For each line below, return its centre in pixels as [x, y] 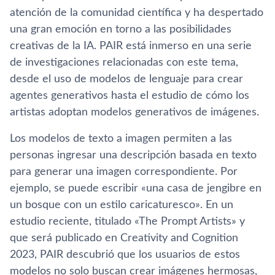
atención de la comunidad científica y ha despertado [137, 13]
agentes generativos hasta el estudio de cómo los [130, 96]
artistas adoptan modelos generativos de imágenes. [134, 112]
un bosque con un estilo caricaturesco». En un [122, 205]
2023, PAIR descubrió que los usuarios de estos [125, 255]
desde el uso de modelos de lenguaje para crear [126, 79]
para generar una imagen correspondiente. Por [124, 172]
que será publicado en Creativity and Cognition [124, 238]
